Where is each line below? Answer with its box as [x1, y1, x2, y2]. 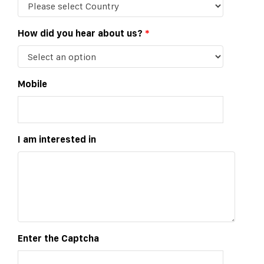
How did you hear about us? [18, 28, 145, 39]
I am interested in [18, 134, 96, 145]
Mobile [18, 78, 47, 90]
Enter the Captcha [18, 233, 99, 244]
